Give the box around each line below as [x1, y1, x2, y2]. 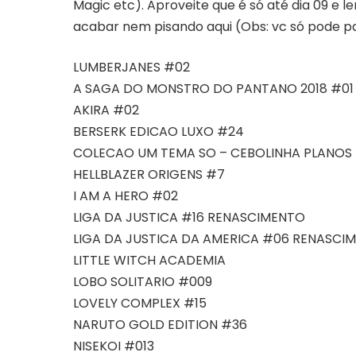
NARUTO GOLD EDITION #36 [73, 315, 247, 335]
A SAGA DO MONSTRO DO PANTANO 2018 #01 [73, 79, 354, 99]
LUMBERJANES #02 [73, 58, 190, 77]
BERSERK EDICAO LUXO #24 [73, 122, 244, 141]
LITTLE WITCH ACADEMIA [73, 251, 226, 270]
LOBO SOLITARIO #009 [73, 273, 212, 292]
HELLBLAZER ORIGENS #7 [73, 165, 225, 184]
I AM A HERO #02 [73, 187, 178, 206]
